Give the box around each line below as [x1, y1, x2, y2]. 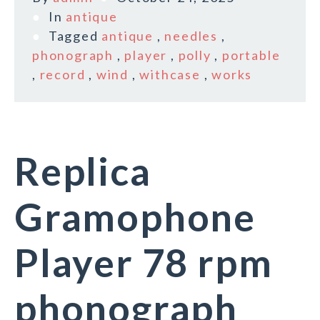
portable [222, 47, 281, 64]
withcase [139, 66, 201, 83]
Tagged [48, 28, 102, 44]
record [39, 66, 86, 83]
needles [164, 28, 219, 44]
